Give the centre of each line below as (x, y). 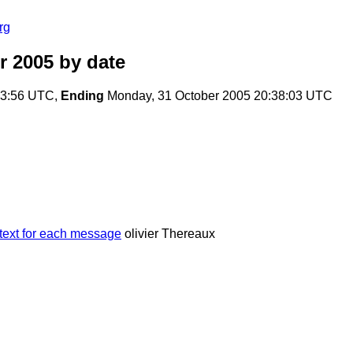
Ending (82, 96)
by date (89, 62)
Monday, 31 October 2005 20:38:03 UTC (218, 96)
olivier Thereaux (170, 234)
